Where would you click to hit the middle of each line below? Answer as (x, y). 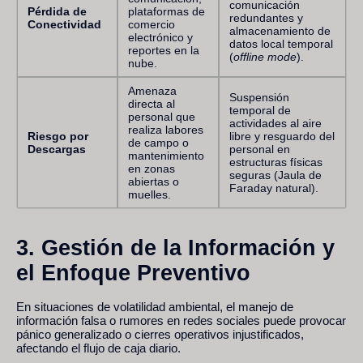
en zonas (152, 168)
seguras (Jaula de (275, 175)
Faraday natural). (274, 188)
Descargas (57, 149)
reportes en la (164, 50)
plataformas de (167, 11)
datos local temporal (281, 43)
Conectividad (64, 24)
